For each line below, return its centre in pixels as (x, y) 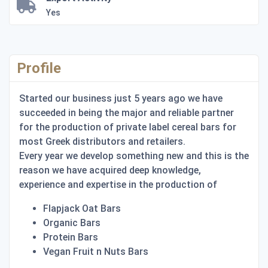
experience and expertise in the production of (118, 184)
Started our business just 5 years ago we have (121, 98)
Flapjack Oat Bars (82, 208)
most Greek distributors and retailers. (102, 141)
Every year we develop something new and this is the (134, 156)
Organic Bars (72, 223)
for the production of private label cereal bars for (128, 127)
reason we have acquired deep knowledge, (110, 170)
